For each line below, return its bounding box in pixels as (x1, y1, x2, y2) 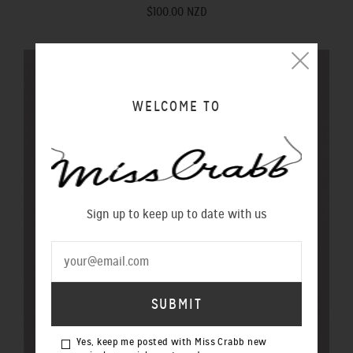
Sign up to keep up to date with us (86, 206, 267, 222)
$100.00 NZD (146, 3, 207, 20)
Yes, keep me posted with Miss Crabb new (76, 336, 267, 349)
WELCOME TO (132, 97, 221, 115)
